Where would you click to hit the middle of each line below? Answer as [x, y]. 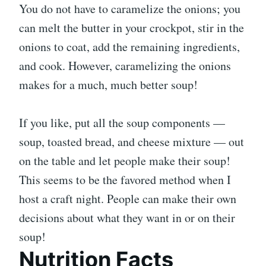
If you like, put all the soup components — [122, 123]
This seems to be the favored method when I [125, 180]
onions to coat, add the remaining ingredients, [129, 47]
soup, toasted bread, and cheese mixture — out [132, 142]
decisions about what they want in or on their [127, 218]
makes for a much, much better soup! [108, 85]
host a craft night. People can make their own [128, 199]
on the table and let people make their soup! [125, 161]
